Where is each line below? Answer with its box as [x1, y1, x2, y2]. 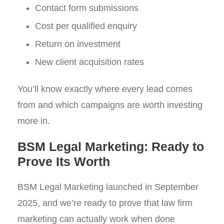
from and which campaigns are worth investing [17, 100, 202, 110]
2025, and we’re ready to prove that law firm [17, 198, 192, 208]
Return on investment [35, 39, 120, 49]
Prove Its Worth [17, 154, 110, 168]
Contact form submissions [35, 3, 138, 13]
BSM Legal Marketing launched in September [17, 182, 198, 192]
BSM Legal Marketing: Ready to [17, 139, 204, 153]
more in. [17, 116, 50, 126]
